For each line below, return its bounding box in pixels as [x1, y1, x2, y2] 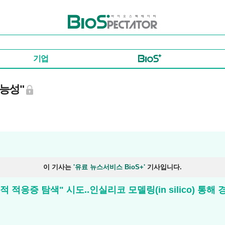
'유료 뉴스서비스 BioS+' [73, 163, 145, 171]
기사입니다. [145, 163, 182, 171]
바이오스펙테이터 [67, 15, 124, 23]
